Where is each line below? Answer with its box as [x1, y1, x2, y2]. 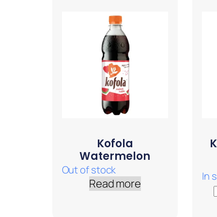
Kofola [96, 136, 133, 152]
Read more [89, 176, 141, 191]
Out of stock [62, 163, 116, 177]
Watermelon [79, 149, 151, 164]
